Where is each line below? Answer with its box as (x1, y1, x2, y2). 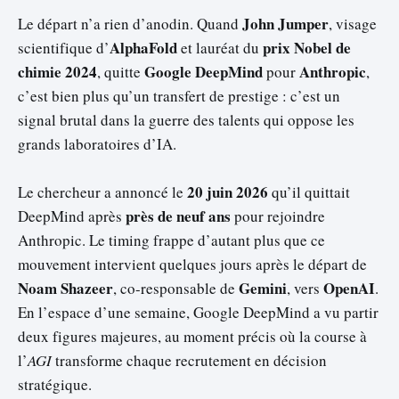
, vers (287, 278, 323, 299)
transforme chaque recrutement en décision (52, 350, 327, 371)
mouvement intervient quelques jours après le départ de (18, 254, 367, 275)
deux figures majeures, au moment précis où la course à (18, 326, 367, 347)
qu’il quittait (268, 182, 350, 203)
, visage (329, 13, 377, 35)
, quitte (97, 61, 144, 83)
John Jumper (242, 12, 329, 36)
